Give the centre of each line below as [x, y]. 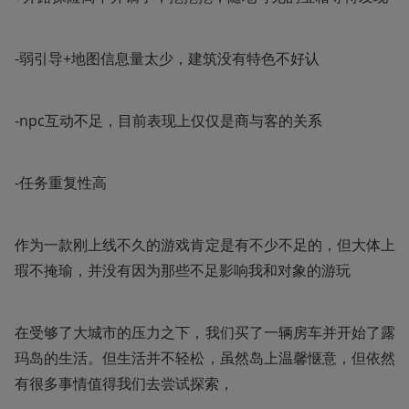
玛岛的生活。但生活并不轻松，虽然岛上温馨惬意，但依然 [205, 357]
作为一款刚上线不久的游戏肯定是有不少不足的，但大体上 [205, 244]
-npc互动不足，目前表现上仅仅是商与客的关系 [168, 120]
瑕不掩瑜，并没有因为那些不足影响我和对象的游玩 [183, 270]
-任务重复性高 [61, 182]
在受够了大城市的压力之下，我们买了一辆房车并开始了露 [205, 332]
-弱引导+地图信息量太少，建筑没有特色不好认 [167, 58]
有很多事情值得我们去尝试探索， [124, 383]
